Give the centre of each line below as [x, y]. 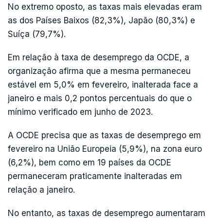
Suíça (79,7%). [37, 34]
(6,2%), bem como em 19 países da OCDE [90, 162]
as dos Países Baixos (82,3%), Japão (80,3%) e [101, 20]
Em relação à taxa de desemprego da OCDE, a [99, 57]
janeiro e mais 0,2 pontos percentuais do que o [100, 98]
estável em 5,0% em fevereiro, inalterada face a [103, 84]
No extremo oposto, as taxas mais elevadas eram [105, 7]
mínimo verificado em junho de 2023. [80, 112]
